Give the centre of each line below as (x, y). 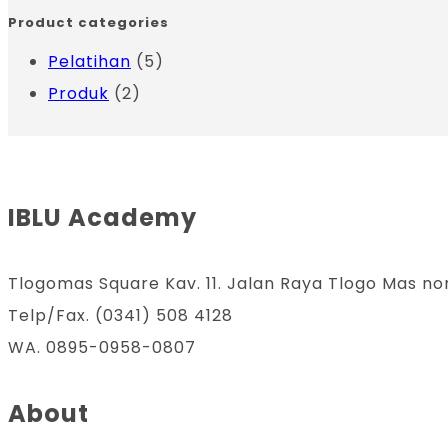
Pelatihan (89, 62)
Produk (78, 94)
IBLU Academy (102, 218)
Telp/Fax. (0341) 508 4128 (120, 316)
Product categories (88, 22)
